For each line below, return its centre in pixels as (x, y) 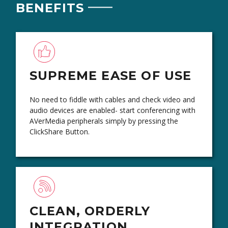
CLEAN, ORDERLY (90, 211)
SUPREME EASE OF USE (110, 75)
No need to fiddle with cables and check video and (112, 99)
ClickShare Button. (59, 131)
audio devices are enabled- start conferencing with (112, 110)
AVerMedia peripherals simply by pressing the (104, 121)
